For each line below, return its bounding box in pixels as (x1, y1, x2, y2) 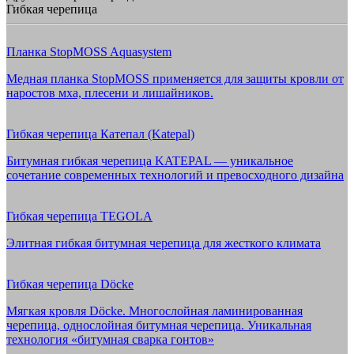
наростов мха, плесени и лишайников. (6, 86, 213, 100)
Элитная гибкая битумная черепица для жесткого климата (6, 236, 321, 250)
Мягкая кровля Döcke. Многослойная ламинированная (6, 304, 303, 318)
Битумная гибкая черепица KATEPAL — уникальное (6, 154, 293, 168)
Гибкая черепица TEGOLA (6, 209, 153, 223)
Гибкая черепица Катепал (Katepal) (6, 127, 194, 141)
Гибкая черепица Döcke (6, 277, 134, 291)
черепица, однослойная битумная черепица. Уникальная (6, 318, 311, 332)
